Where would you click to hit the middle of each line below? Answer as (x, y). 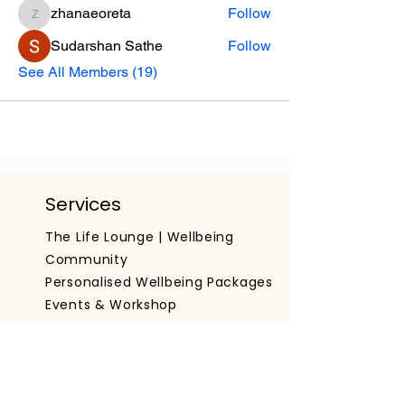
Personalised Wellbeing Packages (159, 282)
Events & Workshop (111, 305)
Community (87, 259)
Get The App (89, 350)
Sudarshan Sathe (107, 46)
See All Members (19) (88, 72)
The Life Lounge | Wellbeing (140, 237)
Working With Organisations (141, 327)
